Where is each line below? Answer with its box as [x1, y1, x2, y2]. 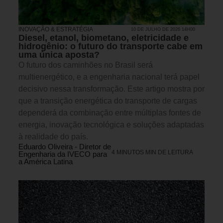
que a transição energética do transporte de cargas [18, 96, 197, 105]
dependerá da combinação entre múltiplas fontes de [18, 108, 201, 117]
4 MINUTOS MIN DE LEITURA [111, 148, 193, 156]
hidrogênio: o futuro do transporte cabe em [18, 41, 203, 51]
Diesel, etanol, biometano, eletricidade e [18, 32, 189, 43]
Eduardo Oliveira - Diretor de [18, 142, 111, 151]
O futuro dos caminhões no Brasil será [18, 60, 153, 69]
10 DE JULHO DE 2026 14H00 [131, 26, 196, 32]
